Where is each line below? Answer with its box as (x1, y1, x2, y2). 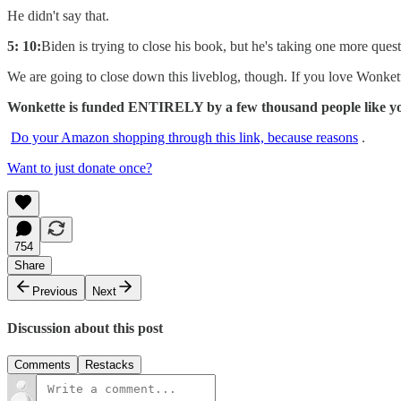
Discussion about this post (7, 320, 163, 336)
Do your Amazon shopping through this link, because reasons (11, 130, 358, 146)
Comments (14, 357, 71, 371)
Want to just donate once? (7, 160, 152, 176)
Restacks (85, 357, 134, 371)
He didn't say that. (7, 8, 109, 24)
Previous (32, 285, 78, 299)
